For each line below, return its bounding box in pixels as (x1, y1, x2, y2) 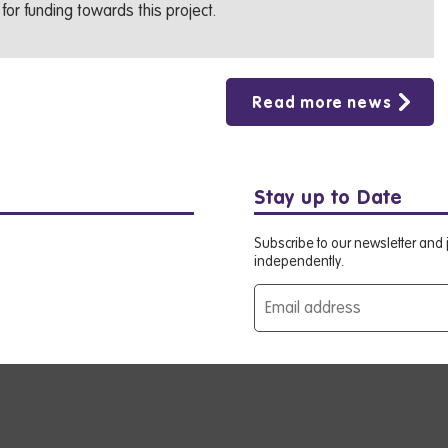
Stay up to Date (253, 188, 403, 209)
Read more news (252, 95, 391, 112)
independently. (253, 254, 344, 269)
